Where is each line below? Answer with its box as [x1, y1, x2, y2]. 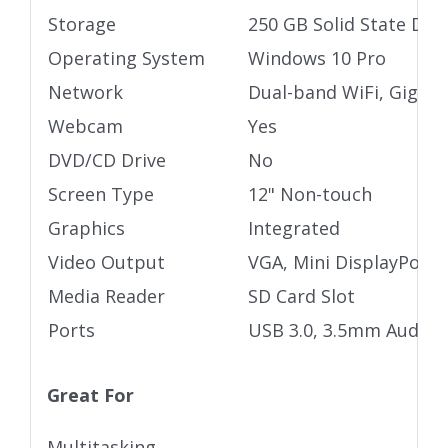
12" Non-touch [247, 182, 372, 207]
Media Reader [47, 284, 165, 309]
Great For [46, 383, 134, 408]
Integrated [247, 216, 340, 241]
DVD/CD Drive [47, 148, 166, 173]
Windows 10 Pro [247, 46, 386, 71]
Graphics [47, 216, 125, 241]
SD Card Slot [247, 284, 355, 309]
